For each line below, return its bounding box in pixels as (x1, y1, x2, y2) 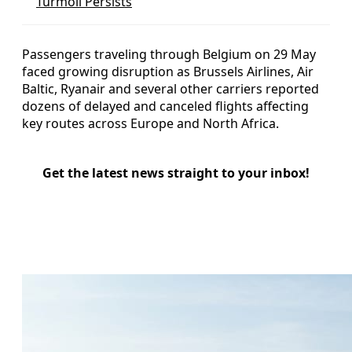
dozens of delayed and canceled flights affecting (22, 97, 309, 115)
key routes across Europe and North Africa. (22, 114, 279, 132)
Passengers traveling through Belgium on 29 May (22, 45, 316, 63)
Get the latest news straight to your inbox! (42, 163, 310, 181)
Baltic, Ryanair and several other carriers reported (22, 79, 319, 97)
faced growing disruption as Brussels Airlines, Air (22, 62, 313, 80)
